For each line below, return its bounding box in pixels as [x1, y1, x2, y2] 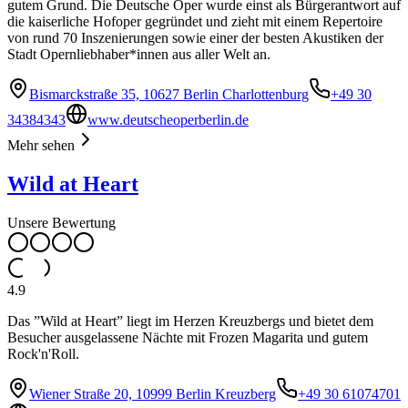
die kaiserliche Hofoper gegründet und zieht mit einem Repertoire [7, 14, 382, 30]
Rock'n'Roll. [7, 346, 79, 362]
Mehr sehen [7, 138, 75, 154]
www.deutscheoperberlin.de [87, 112, 249, 128]
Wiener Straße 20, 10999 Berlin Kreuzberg [29, 386, 276, 403]
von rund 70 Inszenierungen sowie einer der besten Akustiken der [7, 30, 383, 46]
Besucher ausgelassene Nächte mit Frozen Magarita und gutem [7, 330, 368, 346]
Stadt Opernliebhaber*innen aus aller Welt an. [7, 46, 270, 63]
